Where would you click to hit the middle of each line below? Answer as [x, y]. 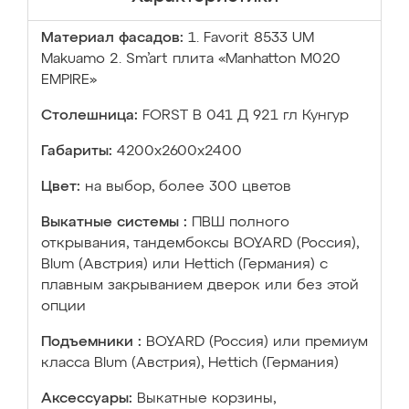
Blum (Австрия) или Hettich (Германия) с [184, 265]
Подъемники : [91, 342]
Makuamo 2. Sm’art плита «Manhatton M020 [191, 59]
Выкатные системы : [114, 223]
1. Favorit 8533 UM [251, 38]
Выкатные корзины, [206, 399]
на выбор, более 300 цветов [188, 187]
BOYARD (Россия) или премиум [257, 342]
